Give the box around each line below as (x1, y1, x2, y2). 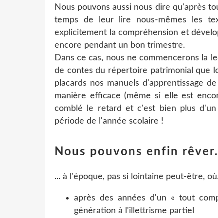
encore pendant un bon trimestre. (54, 40, 185, 50)
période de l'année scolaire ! (54, 116, 163, 126)
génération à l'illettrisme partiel (74, 206, 194, 215)
